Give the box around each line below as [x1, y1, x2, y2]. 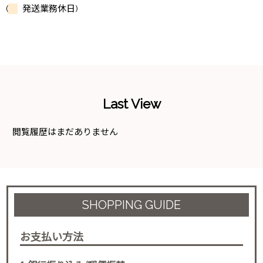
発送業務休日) [18, 3, 78, 14]
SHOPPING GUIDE [82, 197, 181, 212]
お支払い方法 [20, 228, 84, 244]
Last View [102, 96, 161, 112]
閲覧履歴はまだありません [12, 126, 119, 137]
